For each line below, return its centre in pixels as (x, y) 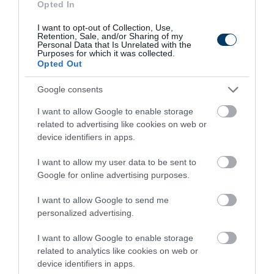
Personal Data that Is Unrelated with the (114, 44)
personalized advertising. (86, 213)
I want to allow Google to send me (103, 200)
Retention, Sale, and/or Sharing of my (110, 36)
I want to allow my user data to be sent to (117, 162)
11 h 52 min (62, 226)
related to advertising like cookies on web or (122, 124)
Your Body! (42, 128)
